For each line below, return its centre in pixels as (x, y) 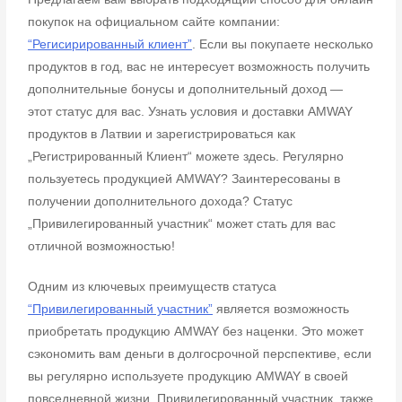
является (244, 309)
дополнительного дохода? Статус (194, 201)
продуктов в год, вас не (98, 66)
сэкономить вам (77, 354)
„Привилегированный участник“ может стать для (172, 223)
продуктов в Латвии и (92, 134)
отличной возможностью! (102, 246)
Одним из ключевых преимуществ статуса (153, 286)
